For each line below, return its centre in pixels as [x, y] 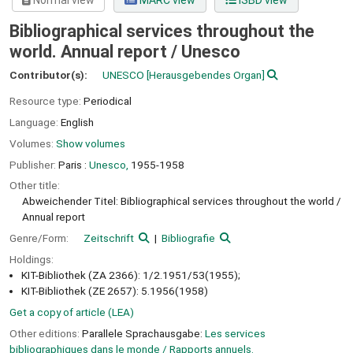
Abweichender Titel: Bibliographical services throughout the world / [182, 201]
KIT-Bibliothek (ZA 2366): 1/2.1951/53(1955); [131, 275]
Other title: [35, 186]
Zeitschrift [109, 238]
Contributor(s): [50, 75]
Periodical [108, 101]
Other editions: [46, 333]
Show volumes [91, 143]
